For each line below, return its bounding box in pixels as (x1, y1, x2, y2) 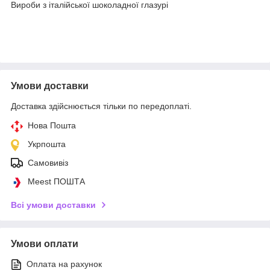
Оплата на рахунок (27, 259, 102, 269)
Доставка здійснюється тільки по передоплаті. (11, 101, 192, 111)
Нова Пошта (28, 120, 76, 130)
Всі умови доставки (11, 199, 96, 210)
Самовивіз (28, 157, 68, 168)
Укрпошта (28, 139, 66, 149)
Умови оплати (11, 238, 78, 249)
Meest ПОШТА (28, 176, 85, 186)
